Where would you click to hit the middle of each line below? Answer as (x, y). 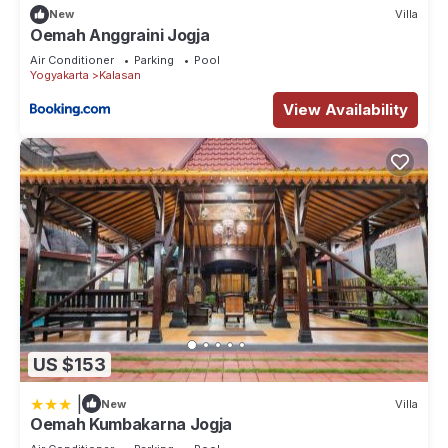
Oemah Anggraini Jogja (120, 34)
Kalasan (120, 74)
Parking (154, 59)
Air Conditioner (72, 59)
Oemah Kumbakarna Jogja (131, 424)
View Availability (345, 109)
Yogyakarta (59, 74)
